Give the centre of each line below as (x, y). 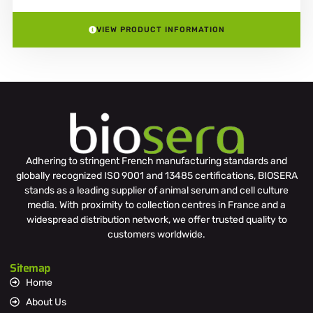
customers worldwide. (156, 234)
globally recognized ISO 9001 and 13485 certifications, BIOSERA (156, 175)
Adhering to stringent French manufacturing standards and (156, 161)
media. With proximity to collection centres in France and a (156, 205)
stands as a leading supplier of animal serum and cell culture (156, 190)
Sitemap (30, 268)
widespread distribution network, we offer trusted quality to (156, 219)
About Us (46, 302)
